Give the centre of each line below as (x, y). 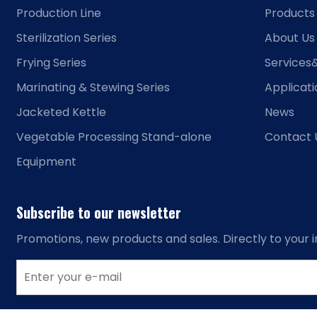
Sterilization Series (67, 38)
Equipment (47, 162)
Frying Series (52, 63)
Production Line (59, 13)
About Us (290, 38)
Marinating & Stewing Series (93, 87)
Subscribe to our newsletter (99, 212)
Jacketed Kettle (62, 112)
